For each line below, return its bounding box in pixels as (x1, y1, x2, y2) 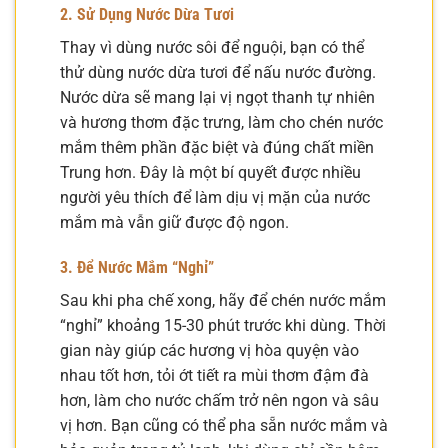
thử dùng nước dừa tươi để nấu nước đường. (60, 62, 376, 82)
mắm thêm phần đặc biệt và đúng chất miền (60, 137, 374, 157)
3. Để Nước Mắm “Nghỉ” (60, 258, 214, 278)
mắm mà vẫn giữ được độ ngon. (60, 212, 289, 232)
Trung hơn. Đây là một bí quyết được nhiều (60, 162, 361, 182)
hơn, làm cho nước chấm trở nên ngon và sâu (60, 391, 379, 411)
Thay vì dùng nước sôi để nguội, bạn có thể (60, 37, 364, 57)
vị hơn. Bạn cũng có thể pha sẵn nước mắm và (60, 416, 388, 436)
